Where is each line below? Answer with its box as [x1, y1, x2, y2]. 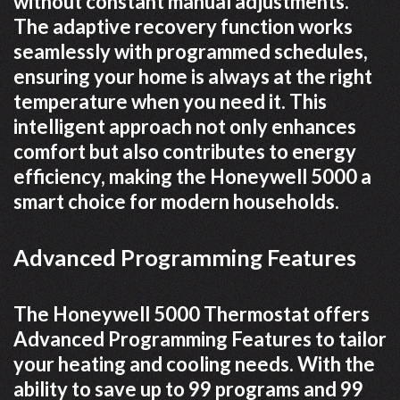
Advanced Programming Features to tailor [13, 327, 387, 352]
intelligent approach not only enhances [13, 114, 356, 139]
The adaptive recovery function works [13, 14, 353, 39]
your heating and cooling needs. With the [13, 352, 375, 377]
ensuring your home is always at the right [13, 64, 372, 89]
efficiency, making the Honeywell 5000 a [13, 164, 371, 189]
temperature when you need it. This [13, 89, 327, 114]
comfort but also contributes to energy [13, 139, 356, 164]
